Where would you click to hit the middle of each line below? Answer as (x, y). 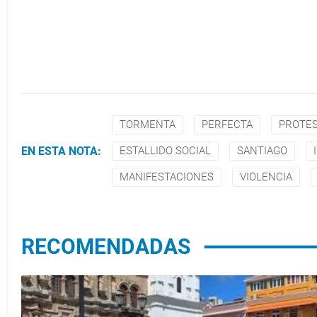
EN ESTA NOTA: (61, 151)
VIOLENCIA (266, 177)
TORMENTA (148, 125)
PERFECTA (227, 125)
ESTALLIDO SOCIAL (165, 151)
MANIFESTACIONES (167, 177)
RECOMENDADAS (106, 247)
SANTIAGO (262, 151)
